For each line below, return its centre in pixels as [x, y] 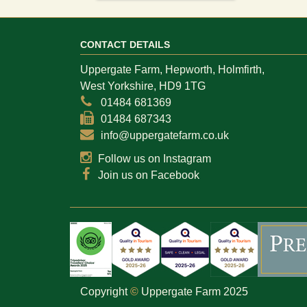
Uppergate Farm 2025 [193, 291]
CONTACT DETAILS [125, 44]
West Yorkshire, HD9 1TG [143, 86]
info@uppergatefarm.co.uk [164, 135]
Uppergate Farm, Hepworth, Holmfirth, [172, 69]
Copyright [105, 291]
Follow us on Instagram [154, 158]
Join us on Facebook [148, 175]
